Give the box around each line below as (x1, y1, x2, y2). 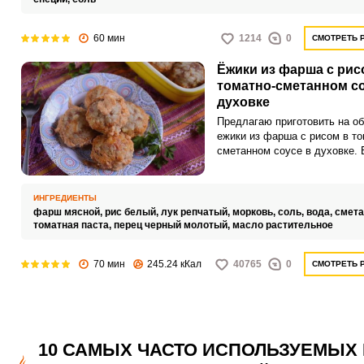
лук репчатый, (160, 206, 232, 218)
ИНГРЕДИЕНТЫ (32, 193, 97, 202)
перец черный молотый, (113, 219, 232, 231)
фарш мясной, (32, 206, 105, 218)
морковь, (232, 206, 278, 218)
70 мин (93, 258, 125, 270)
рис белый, (104, 206, 161, 218)
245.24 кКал (146, 258, 201, 270)
